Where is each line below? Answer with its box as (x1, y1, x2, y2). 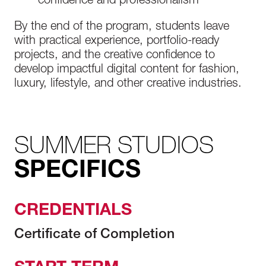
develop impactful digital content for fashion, (14, 64, 239, 76)
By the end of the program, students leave (14, 21, 229, 33)
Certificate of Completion (14, 229, 175, 242)
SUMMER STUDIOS (14, 131, 214, 158)
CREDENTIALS (14, 203, 132, 220)
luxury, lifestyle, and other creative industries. (14, 78, 242, 90)
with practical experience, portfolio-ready (14, 36, 219, 47)
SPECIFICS (14, 160, 141, 183)
